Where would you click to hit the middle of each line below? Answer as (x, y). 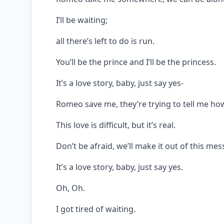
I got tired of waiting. (96, 209)
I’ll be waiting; (82, 20)
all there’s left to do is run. (105, 41)
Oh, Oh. (70, 188)
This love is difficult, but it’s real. (116, 125)
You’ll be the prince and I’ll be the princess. (136, 62)
